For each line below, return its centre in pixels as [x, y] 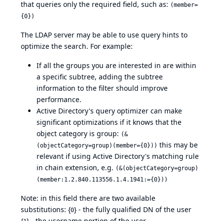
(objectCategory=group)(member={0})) [97, 146]
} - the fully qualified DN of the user [133, 210]
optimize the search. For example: [77, 46]
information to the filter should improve [102, 88]
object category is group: [79, 134]
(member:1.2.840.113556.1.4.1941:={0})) [102, 180]
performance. [59, 100]
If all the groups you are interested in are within [116, 66]
